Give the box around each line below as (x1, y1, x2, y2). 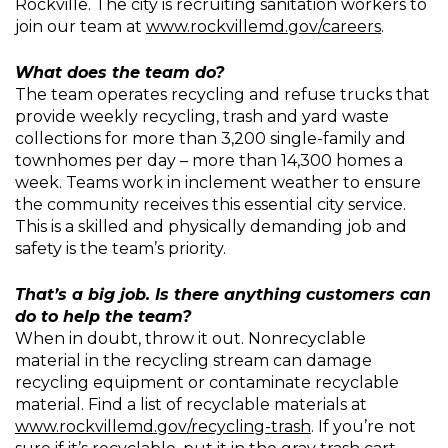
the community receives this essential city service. (15, 195, 406, 214)
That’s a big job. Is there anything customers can (15, 285, 431, 304)
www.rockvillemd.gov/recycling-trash (15, 417, 311, 436)
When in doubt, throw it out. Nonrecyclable (15, 329, 366, 348)
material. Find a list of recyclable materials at (15, 395, 367, 414)
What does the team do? (15, 63, 224, 82)
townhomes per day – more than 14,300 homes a (15, 151, 403, 170)
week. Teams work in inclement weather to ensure (15, 173, 421, 192)
